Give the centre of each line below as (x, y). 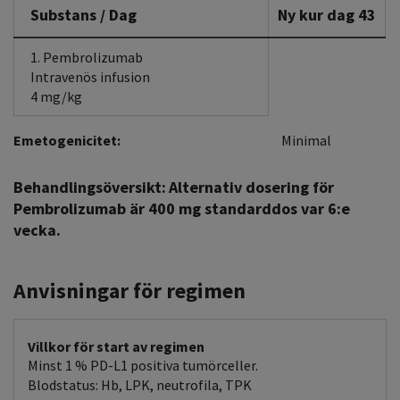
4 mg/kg (56, 96)
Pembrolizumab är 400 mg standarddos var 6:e (182, 208)
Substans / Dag (83, 15)
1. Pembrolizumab (87, 57)
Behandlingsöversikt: (90, 187)
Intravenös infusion (90, 77)
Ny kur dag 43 (327, 15)
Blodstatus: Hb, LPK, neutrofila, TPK (140, 385)
